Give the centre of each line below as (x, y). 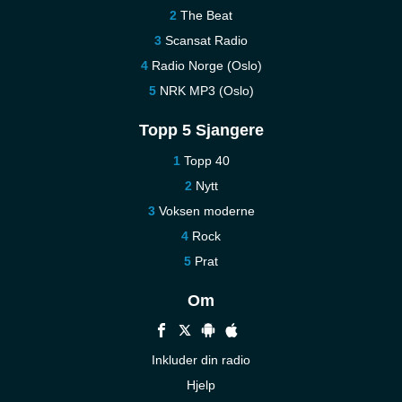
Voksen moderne (206, 211)
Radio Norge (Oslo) (206, 66)
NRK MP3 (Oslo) (206, 91)
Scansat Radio (206, 40)
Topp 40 (206, 161)
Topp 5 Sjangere (201, 130)
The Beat (206, 15)
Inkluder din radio (201, 360)
